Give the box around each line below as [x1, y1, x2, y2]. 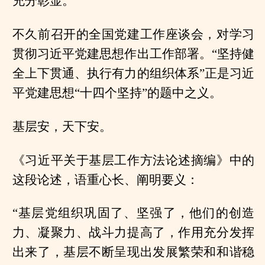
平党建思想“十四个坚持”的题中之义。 [12, 85, 222, 100]
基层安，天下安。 [12, 119, 112, 134]
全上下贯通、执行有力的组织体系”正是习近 [12, 66, 255, 80]
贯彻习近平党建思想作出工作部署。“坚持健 [12, 46, 255, 61]
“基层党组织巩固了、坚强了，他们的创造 [12, 206, 255, 221]
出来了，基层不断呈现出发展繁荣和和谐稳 [12, 245, 255, 260]
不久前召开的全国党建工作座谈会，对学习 [12, 27, 255, 41]
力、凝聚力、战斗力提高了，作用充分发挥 [12, 225, 255, 240]
